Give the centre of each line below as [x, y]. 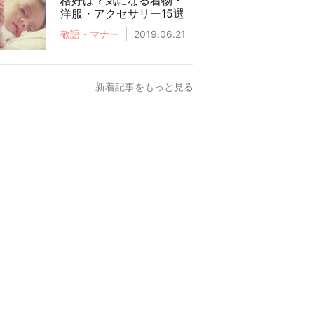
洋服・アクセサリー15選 [122, 13]
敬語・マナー [90, 34]
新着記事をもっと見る [144, 87]
